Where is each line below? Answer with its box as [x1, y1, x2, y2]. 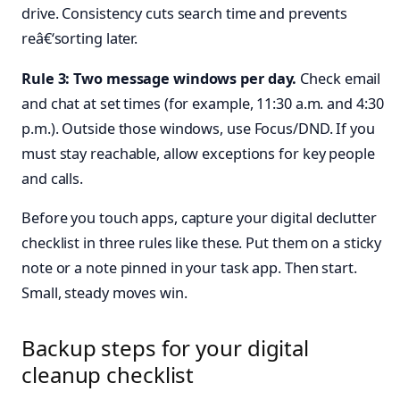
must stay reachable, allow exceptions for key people [21, 143, 375, 163]
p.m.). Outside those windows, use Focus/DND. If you [21, 118, 375, 138]
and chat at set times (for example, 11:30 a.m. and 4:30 [21, 93, 384, 113]
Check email [296, 68, 381, 88]
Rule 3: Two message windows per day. [21, 68, 297, 88]
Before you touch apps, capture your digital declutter [21, 207, 377, 228]
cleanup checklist [21, 360, 195, 390]
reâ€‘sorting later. [21, 29, 138, 49]
